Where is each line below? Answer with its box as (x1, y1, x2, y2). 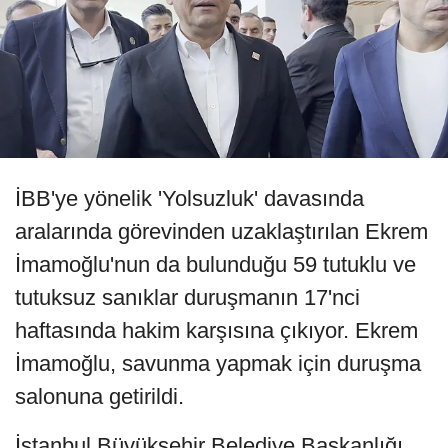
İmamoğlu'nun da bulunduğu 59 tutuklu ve (15, 252, 416, 278)
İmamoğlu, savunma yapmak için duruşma (15, 351, 421, 377)
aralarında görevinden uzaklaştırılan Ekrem (15, 219, 428, 245)
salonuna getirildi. (15, 384, 184, 410)
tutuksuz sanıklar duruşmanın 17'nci (15, 285, 360, 311)
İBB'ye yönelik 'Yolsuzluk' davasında (15, 186, 364, 212)
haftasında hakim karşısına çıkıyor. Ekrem (15, 318, 418, 344)
